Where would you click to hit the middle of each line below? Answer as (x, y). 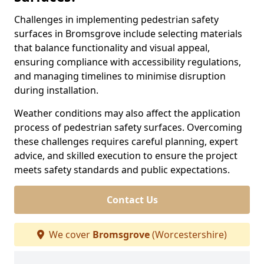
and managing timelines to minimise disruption (120, 76)
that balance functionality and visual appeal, (112, 48)
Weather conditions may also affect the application (127, 113)
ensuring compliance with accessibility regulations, (128, 62)
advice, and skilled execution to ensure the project (126, 156)
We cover (70, 235)
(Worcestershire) (188, 235)
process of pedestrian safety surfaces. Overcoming (128, 127)
